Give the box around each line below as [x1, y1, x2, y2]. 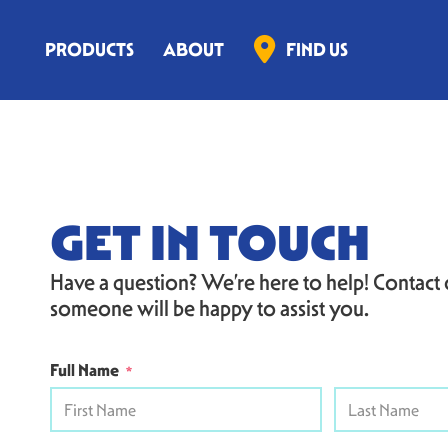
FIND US [286, 38, 349, 61]
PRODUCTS [44, 38, 134, 61]
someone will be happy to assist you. [50, 295, 369, 323]
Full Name [50, 360, 119, 381]
